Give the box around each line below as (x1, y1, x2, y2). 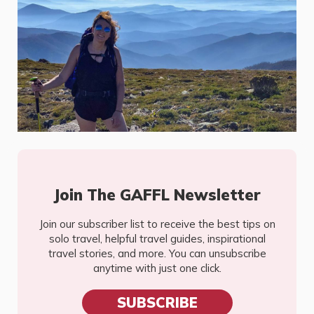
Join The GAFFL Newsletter (53, 184, 261, 205)
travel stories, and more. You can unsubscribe (48, 246, 266, 260)
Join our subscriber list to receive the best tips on (39, 217, 275, 231)
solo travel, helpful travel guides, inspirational (48, 231, 266, 245)
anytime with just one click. (93, 261, 221, 275)
